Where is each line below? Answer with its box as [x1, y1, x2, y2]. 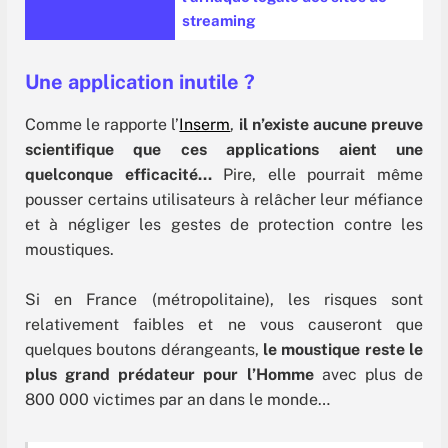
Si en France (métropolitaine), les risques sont [25, 289, 423, 309]
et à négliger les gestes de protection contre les [25, 215, 423, 235]
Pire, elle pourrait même [211, 165, 424, 185]
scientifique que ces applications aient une [25, 140, 423, 160]
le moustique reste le [263, 339, 423, 359]
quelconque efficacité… [25, 165, 212, 185]
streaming [182, 12, 255, 30]
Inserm [179, 115, 231, 135]
